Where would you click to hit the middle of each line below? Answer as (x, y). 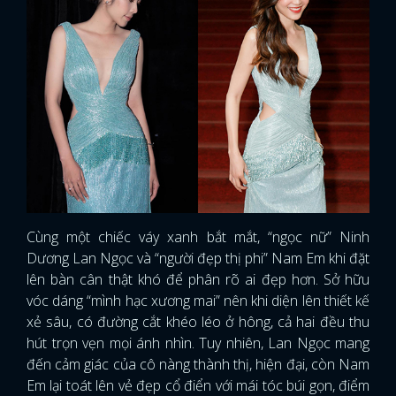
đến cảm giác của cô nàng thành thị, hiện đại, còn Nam (198, 364)
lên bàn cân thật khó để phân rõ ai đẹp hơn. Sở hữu (198, 279)
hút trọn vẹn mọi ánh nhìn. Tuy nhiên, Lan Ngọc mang (198, 343)
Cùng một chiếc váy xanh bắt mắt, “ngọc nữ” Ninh (198, 237)
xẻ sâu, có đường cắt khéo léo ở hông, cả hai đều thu (198, 322)
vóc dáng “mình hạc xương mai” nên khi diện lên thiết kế (198, 301)
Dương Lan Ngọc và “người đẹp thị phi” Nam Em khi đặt (198, 258)
